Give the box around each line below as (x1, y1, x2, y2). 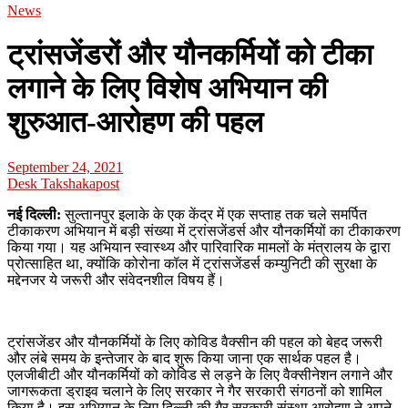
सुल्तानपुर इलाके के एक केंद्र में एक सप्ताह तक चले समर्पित (61, 206, 367, 222)
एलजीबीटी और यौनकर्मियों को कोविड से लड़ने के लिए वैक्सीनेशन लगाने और (7, 366, 393, 382)
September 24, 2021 (7, 158, 123, 175)
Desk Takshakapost (7, 175, 119, 191)
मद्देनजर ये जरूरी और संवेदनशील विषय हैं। (7, 271, 225, 288)
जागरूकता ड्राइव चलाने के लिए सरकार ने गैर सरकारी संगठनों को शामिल (7, 382, 382, 399)
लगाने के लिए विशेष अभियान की (7, 72, 327, 106)
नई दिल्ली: (7, 206, 61, 222)
